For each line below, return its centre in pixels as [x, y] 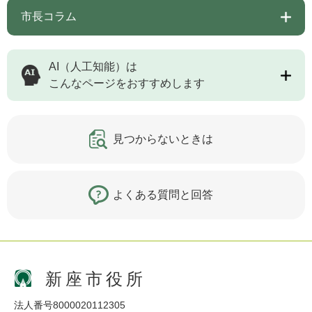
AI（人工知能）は [93, 67]
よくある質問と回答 [163, 195]
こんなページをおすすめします [127, 84]
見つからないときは [163, 139]
